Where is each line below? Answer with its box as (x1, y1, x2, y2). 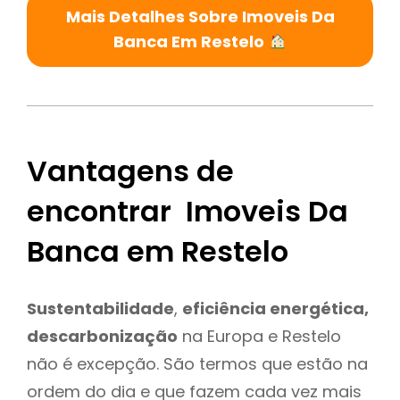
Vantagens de (27, 151, 234, 192)
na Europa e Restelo (178, 324, 341, 347)
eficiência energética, (182, 296, 369, 320)
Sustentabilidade (27, 296, 174, 320)
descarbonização (27, 324, 178, 347)
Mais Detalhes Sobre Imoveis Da (65, 4, 335, 28)
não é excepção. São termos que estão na (27, 352, 368, 375)
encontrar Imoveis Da (27, 191, 348, 232)
